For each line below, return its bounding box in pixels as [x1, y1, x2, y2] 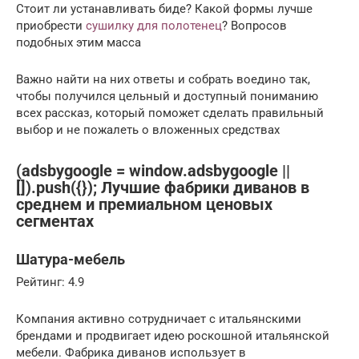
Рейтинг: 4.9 [16, 274, 84, 289]
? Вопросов [222, 18, 287, 34]
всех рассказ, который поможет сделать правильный [16, 106, 324, 121]
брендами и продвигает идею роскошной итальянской [16, 328, 329, 343]
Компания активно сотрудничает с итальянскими [16, 311, 301, 326]
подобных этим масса [16, 35, 141, 50]
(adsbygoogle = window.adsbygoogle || [16, 161, 290, 180]
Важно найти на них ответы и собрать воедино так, [16, 72, 310, 87]
